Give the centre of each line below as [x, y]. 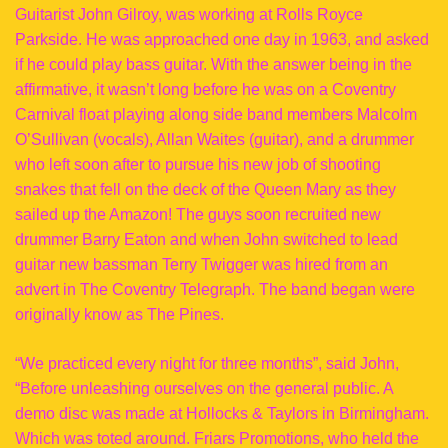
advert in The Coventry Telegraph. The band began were [215, 289]
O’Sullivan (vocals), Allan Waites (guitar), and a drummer [214, 139]
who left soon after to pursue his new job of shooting [198, 164]
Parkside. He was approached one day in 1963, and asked [222, 39]
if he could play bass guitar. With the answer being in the [213, 64]
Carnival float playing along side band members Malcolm [216, 114]
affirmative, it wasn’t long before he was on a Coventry [205, 89]
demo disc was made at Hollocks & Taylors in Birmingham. [222, 413]
